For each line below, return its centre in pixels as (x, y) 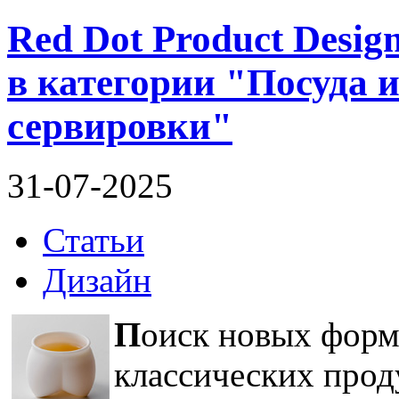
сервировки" (120, 126)
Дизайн (97, 280)
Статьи (94, 240)
